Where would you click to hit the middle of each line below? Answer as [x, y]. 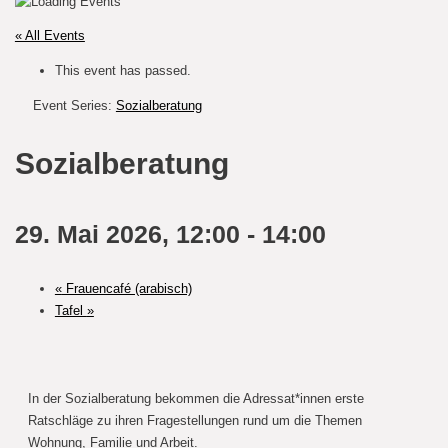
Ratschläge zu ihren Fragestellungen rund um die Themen [194, 421]
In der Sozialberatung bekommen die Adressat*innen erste [195, 399]
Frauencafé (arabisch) [126, 288]
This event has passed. [122, 71]
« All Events [49, 36]
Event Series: [74, 106]
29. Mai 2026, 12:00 [127, 233]
